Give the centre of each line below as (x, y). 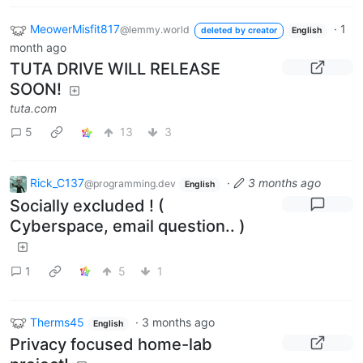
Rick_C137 (57, 182)
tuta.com (33, 108)
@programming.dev (130, 183)
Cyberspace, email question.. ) (128, 226)
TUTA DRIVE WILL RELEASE (115, 68)
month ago (38, 47)
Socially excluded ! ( (87, 205)
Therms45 (57, 322)
